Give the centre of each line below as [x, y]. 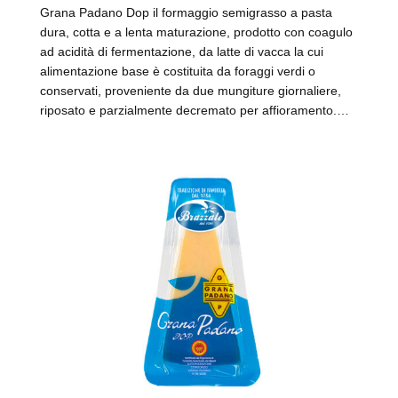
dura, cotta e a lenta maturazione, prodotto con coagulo [196, 32]
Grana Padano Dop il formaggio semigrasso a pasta [186, 12]
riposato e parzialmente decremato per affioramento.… [195, 110]
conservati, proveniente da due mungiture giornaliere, [191, 91]
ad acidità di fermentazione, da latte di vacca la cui [182, 52]
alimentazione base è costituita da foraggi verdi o [178, 71]
